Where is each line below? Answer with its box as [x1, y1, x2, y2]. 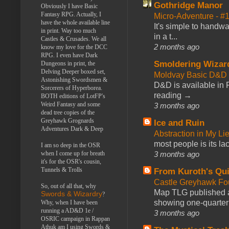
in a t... [154, 32, 177, 41]
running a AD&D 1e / [41, 207, 94, 214]
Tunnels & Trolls [41, 166, 82, 173]
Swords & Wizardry [41, 190, 102, 198]
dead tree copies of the [41, 108, 95, 116]
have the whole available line [41, 18, 110, 26]
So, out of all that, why [41, 182, 96, 190]
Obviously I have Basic [41, 2, 98, 10]
